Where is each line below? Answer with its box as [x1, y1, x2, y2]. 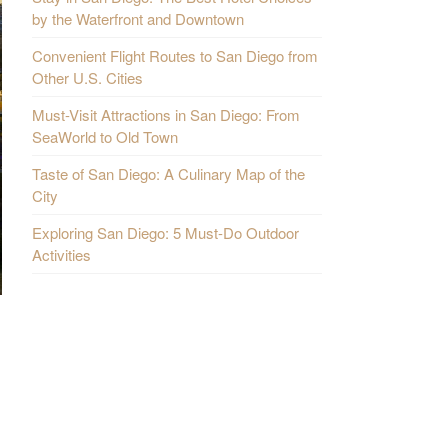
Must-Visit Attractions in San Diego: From [32, 103, 301, 125]
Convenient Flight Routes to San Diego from [32, 44, 319, 66]
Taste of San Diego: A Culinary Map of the [32, 162, 306, 184]
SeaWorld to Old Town [32, 125, 179, 147]
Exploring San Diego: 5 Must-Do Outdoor [32, 221, 300, 243]
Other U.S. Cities [32, 66, 144, 88]
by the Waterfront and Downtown [32, 7, 245, 29]
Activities [32, 243, 92, 265]
